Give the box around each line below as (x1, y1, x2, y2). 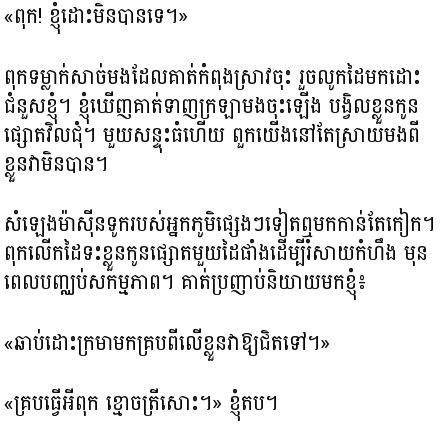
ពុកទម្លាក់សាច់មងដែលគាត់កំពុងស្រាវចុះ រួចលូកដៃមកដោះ (4, 57, 422, 96)
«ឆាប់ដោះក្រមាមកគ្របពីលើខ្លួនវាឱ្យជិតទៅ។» (4, 323, 331, 362)
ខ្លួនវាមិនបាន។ (4, 144, 109, 183)
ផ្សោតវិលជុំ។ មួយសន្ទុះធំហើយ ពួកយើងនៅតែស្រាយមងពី (4, 115, 421, 154)
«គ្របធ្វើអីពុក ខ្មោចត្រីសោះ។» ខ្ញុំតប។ (4, 384, 279, 423)
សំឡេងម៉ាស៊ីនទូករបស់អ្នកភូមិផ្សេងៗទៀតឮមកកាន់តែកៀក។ (4, 205, 436, 244)
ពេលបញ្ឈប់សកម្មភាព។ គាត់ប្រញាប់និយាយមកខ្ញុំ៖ (4, 263, 368, 302)
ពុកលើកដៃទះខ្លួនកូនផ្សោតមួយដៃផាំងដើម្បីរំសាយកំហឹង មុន (4, 234, 429, 273)
